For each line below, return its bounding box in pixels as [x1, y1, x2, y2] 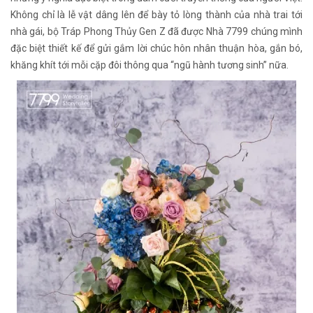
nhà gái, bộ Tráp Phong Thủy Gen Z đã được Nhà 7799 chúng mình [10, 26, 303, 38]
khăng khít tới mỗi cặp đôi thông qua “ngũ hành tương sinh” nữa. [10, 59, 289, 71]
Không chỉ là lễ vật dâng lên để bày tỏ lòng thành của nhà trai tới [10, 9, 303, 21]
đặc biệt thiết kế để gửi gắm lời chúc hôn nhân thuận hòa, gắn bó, [10, 43, 303, 54]
